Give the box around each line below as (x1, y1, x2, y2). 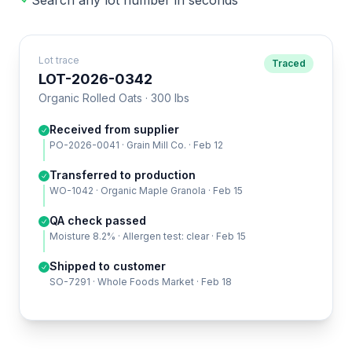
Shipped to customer (49, 259, 166, 273)
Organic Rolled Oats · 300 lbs (38, 91, 189, 104)
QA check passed (49, 214, 146, 227)
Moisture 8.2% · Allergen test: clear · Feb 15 (49, 230, 246, 242)
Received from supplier (49, 123, 179, 136)
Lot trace (38, 54, 79, 66)
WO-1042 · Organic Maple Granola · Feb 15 (49, 185, 243, 196)
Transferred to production (49, 168, 196, 181)
